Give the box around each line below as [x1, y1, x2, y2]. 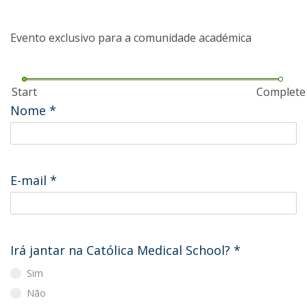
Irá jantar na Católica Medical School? [10, 241, 234, 258]
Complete [256, 84, 306, 99]
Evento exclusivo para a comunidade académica [10, 30, 251, 45]
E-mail [10, 171, 50, 188]
